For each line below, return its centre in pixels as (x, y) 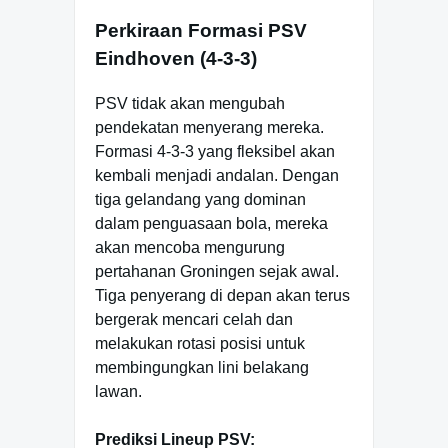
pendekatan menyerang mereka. (209, 127)
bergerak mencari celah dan (194, 319)
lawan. (118, 391)
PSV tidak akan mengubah (190, 103)
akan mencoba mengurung (190, 247)
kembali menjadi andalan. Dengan (217, 175)
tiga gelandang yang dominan (200, 199)
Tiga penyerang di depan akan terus (222, 295)
